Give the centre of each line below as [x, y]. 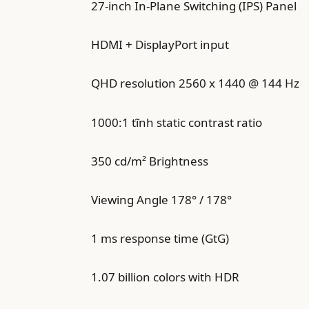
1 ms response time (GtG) [160, 239]
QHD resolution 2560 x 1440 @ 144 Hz [195, 83]
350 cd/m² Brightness [150, 161]
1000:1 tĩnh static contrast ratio [177, 122]
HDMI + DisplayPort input [160, 45]
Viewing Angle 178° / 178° [161, 199]
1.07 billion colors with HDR [165, 277]
